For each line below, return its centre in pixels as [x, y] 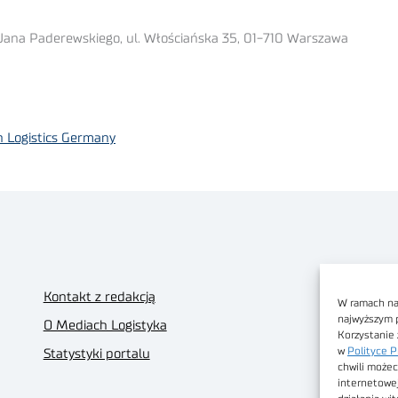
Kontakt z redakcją [99, 297]
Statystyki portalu [96, 354]
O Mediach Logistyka [105, 325]
